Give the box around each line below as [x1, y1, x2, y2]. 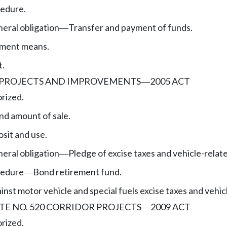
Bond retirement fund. [33, 166, 122, 177]
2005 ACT [149, 75, 190, 87]
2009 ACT [150, 201, 191, 212]
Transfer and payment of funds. [68, 21, 193, 33]
